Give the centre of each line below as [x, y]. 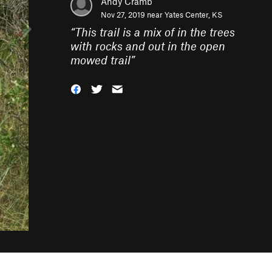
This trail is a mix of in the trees [155, 32]
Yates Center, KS [194, 15]
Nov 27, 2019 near [133, 15]
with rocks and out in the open [148, 46]
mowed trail [100, 60]
